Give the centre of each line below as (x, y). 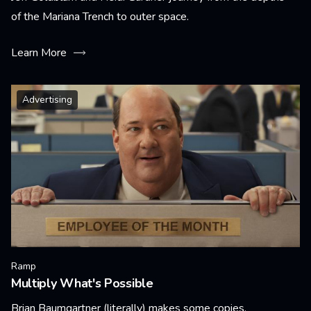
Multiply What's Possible (82, 283)
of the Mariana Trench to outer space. (100, 17)
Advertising (47, 100)
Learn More (39, 53)
